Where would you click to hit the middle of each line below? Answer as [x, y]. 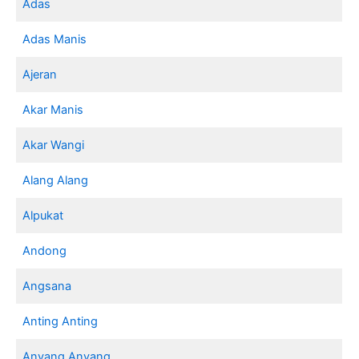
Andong [45, 250]
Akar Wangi [54, 145]
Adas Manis [55, 39]
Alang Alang [56, 180]
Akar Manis [53, 109]
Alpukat [43, 215]
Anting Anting [61, 321]
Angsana [47, 286]
